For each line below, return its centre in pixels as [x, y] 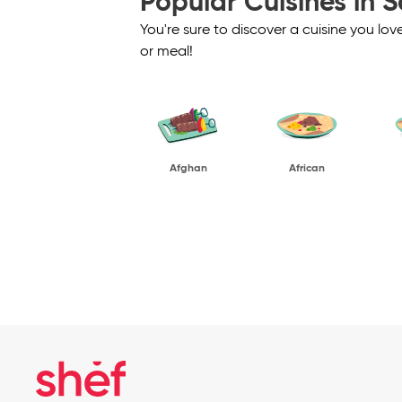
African [307, 168]
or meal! [166, 52]
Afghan [188, 168]
